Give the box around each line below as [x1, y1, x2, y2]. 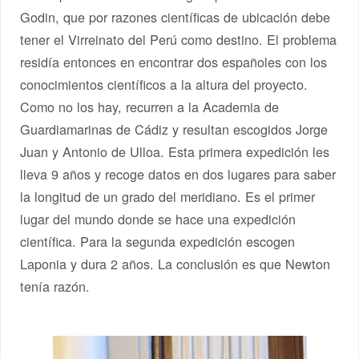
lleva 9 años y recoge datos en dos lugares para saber [20, 163, 337, 184]
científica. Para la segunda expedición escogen [20, 231, 296, 251]
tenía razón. [20, 276, 91, 296]
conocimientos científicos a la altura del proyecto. [20, 74, 309, 94]
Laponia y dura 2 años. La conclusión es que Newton [20, 253, 331, 273]
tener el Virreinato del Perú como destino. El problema [20, 29, 337, 49]
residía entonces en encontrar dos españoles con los [20, 51, 328, 71]
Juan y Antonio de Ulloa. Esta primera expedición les [20, 141, 330, 161]
